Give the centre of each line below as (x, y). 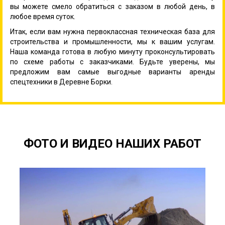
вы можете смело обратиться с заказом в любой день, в (113, 6)
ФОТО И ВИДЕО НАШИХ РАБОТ (113, 143)
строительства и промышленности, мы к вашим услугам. (113, 41)
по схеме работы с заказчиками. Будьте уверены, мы (113, 62)
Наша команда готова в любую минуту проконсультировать (113, 51)
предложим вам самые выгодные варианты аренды (113, 72)
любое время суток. (43, 16)
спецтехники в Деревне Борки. (61, 82)
